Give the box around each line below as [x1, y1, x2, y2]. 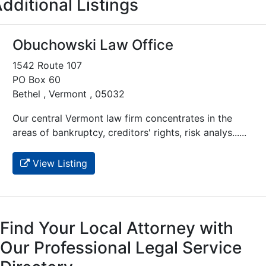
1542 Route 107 [12, 59, 82, 72]
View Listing [30, 157, 87, 170]
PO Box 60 [12, 74, 61, 86]
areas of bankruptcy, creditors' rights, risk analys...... [12, 126, 246, 139]
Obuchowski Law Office [12, 36, 173, 54]
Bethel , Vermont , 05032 [12, 88, 125, 100]
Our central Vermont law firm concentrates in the [12, 112, 232, 125]
